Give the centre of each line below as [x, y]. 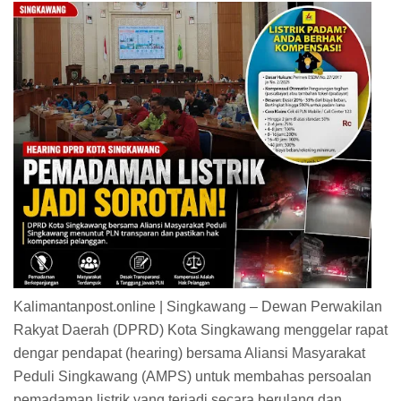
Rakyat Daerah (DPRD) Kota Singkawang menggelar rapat [200, 330]
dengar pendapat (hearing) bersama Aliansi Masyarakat [189, 354]
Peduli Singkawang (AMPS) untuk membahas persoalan [192, 377]
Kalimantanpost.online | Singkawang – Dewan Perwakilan [198, 307]
